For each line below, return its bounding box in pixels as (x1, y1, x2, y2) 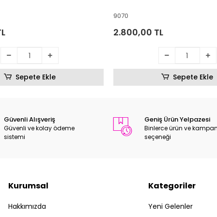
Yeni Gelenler (148, 201, 193, 211)
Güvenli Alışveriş (3, 114, 55, 124)
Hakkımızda (8, 201, 46, 211)
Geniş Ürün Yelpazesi (144, 114, 211, 124)
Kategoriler (148, 180, 196, 191)
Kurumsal (8, 180, 48, 191)
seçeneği (144, 132, 171, 141)
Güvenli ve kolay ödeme (3, 124, 75, 132)
